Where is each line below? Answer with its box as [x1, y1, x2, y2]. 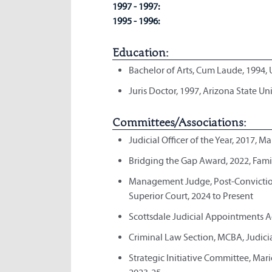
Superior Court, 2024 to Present [128, 189, 253, 202]
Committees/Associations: [112, 115, 246, 130]
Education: [112, 46, 168, 60]
